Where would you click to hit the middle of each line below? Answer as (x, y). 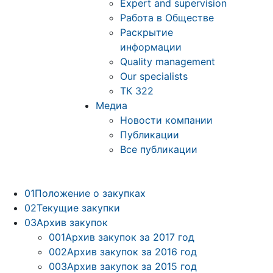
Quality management (168, 62)
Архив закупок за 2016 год (132, 252)
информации (151, 47)
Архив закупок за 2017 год (130, 237)
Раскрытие (147, 33)
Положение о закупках (90, 193)
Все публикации (159, 150)
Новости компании (166, 120)
